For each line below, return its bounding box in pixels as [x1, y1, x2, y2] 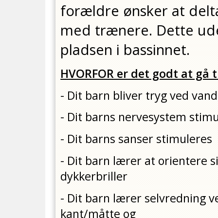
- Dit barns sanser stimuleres [60, 131, 213, 147]
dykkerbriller [60, 168, 128, 184]
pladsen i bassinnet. [60, 40, 194, 60]
